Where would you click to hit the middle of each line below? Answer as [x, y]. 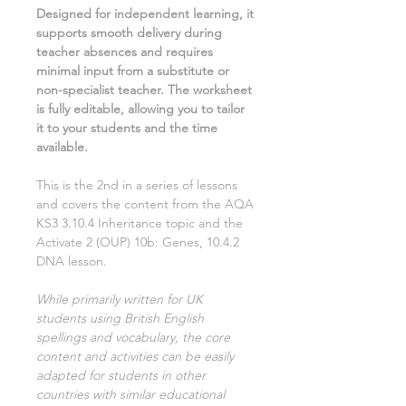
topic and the [204, 223]
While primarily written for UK [120, 300]
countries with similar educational [130, 395]
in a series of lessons [178, 185]
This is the [67, 185]
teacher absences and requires [125, 52]
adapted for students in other [121, 376]
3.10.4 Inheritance [114, 223]
